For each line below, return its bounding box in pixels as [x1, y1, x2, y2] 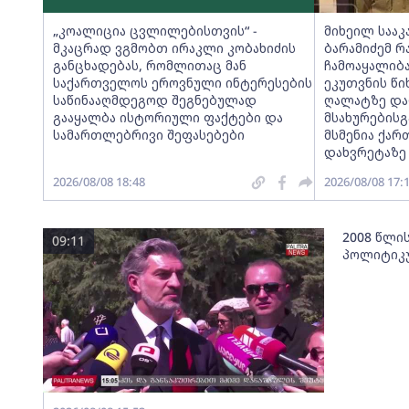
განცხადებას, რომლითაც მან [52, 57, 246, 74]
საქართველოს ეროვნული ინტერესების [52, 74, 312, 91]
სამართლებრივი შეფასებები [52, 126, 245, 143]
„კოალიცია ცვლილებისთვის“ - [52, 22, 257, 39]
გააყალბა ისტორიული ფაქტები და [52, 109, 283, 126]
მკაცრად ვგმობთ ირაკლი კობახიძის [52, 39, 296, 57]
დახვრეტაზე [324, 143, 407, 161]
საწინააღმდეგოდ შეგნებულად [52, 91, 257, 109]
